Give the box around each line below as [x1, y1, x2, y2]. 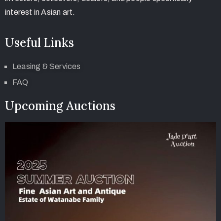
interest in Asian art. [5, 8, 75, 17]
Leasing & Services [12, 62, 81, 71]
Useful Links [5, 35, 74, 51]
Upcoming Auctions [5, 98, 115, 114]
